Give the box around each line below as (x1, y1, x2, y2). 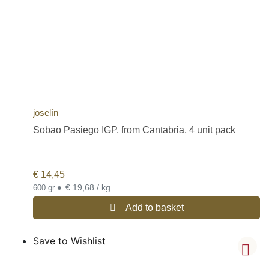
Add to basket (125, 202, 184, 213)
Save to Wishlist (33, 235, 106, 247)
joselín (33, 107, 58, 118)
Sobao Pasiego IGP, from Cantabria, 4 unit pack (33, 124, 235, 135)
